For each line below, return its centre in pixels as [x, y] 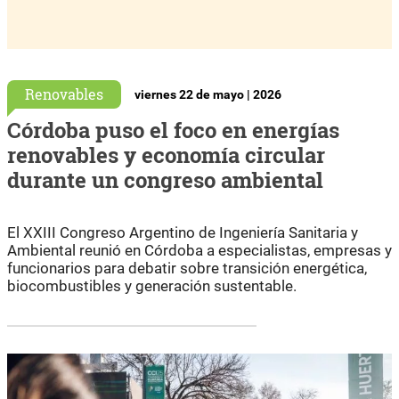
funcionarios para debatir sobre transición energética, [187, 268]
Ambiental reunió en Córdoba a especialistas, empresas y [199, 250]
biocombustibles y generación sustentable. [152, 285]
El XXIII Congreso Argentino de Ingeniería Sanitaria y [183, 232]
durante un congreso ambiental [165, 179]
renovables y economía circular [166, 155]
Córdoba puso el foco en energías [173, 130]
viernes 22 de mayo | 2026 [208, 94]
